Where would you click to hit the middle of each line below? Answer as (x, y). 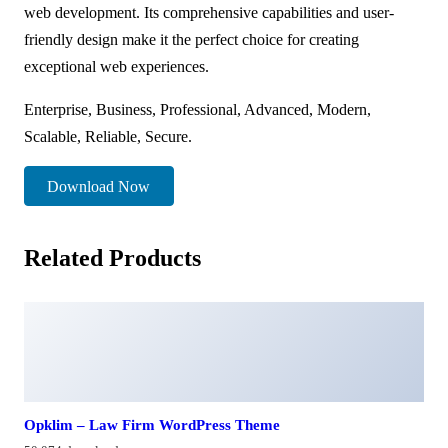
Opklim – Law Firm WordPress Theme (152, 425)
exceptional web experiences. (116, 66)
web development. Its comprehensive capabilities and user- (209, 12)
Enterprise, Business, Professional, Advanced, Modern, (197, 109)
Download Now (99, 186)
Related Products (112, 258)
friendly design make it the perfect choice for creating (191, 39)
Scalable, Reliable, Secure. (108, 136)
